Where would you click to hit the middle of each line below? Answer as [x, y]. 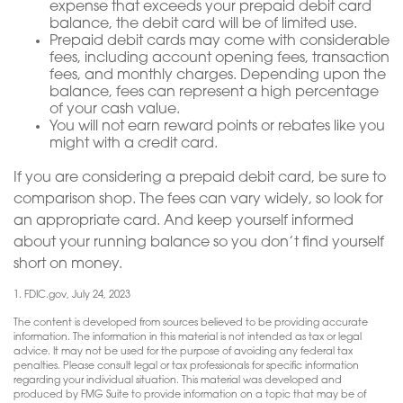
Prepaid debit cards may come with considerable [219, 42]
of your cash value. [115, 110]
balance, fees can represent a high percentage [214, 93]
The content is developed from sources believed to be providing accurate [191, 324]
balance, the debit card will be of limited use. [203, 25]
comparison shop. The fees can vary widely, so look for [198, 200]
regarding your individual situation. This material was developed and [178, 381]
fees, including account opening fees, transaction [219, 59]
